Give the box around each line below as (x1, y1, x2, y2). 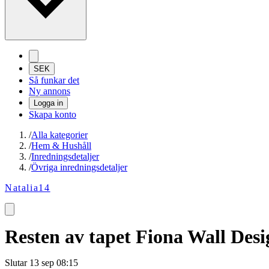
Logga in (34, 98, 63, 108)
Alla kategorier (31, 130, 88, 141)
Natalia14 (5, 183, 50, 193)
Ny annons (29, 86, 70, 97)
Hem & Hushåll (31, 141, 91, 151)
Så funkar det (29, 75, 79, 86)
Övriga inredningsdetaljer (31, 162, 127, 173)
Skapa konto (29, 109, 76, 120)
